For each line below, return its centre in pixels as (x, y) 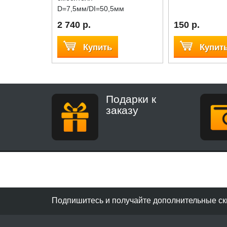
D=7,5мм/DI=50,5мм (91, 8)
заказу (122, 110)
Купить (98, 47)
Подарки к (131, 99)
